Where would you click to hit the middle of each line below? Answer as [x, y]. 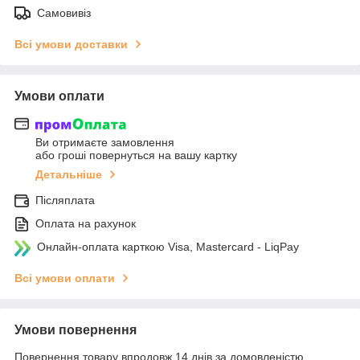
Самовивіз [64, 12]
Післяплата [65, 200]
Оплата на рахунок [86, 224]
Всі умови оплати [65, 278]
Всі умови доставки [71, 44]
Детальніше [69, 175]
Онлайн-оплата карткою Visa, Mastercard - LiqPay [168, 247]
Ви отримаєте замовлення [105, 143]
